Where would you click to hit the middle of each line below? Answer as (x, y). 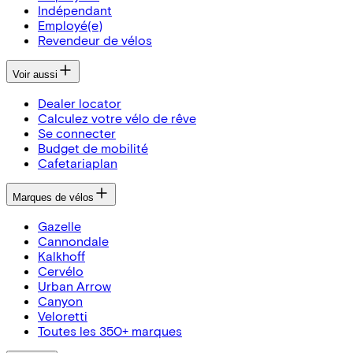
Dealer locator (80, 103)
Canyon (60, 301)
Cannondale (73, 241)
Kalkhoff (61, 256)
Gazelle (59, 226)
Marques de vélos (53, 198)
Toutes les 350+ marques (110, 331)
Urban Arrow (74, 286)
